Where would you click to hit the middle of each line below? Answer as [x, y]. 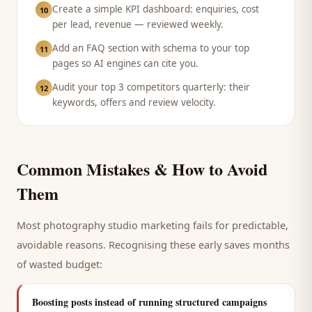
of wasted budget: [60, 264]
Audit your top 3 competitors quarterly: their [151, 87]
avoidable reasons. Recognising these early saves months [153, 244]
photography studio [91, 225]
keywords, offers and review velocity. [134, 102]
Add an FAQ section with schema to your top [151, 48]
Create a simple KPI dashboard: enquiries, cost [156, 9]
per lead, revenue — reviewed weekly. [138, 24]
